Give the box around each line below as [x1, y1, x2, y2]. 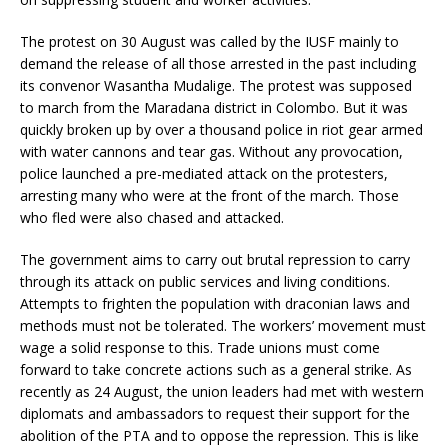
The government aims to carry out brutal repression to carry [20, 249, 410, 269]
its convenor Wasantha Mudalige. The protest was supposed [20, 75, 412, 95]
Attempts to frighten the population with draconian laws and [20, 293, 410, 313]
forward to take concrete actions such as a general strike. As [20, 359, 412, 379]
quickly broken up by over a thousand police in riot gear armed [20, 119, 423, 139]
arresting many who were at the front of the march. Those [20, 185, 399, 205]
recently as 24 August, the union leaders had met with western [20, 381, 424, 401]
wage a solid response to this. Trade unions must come [20, 337, 380, 357]
